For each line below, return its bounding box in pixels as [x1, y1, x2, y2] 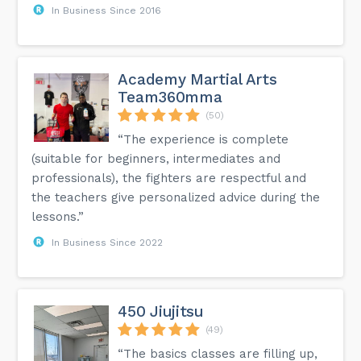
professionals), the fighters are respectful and [31, 170, 307, 185]
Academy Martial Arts [118, 69, 277, 89]
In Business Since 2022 [52, 236, 164, 248]
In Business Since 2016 [52, 4, 162, 16]
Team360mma [118, 87, 222, 106]
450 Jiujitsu [118, 301, 204, 321]
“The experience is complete [118, 131, 289, 147]
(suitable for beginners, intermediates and [31, 151, 281, 166]
